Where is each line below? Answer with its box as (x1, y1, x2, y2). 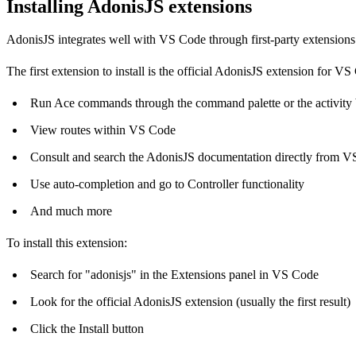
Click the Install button (30, 321, 144, 335)
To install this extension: (6, 235, 127, 250)
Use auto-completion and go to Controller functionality (30, 176, 304, 191)
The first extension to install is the (6, 64, 177, 78)
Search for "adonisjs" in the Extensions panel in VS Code (30, 267, 319, 281)
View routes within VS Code (30, 122, 176, 137)
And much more (30, 203, 112, 218)
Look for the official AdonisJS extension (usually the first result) (30, 294, 350, 308)
